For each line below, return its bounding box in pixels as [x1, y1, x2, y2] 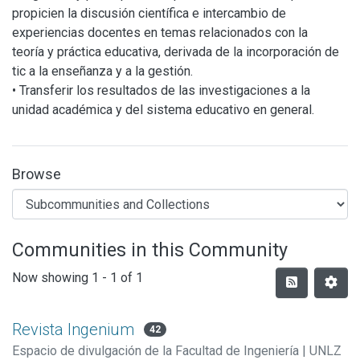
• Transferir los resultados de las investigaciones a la [12, 83, 310, 98]
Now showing [12, 269, 92, 285]
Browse [12, 166, 61, 182]
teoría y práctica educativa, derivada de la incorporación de [12, 44, 339, 59]
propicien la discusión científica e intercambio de [12, 6, 286, 21]
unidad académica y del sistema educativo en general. [12, 102, 314, 117]
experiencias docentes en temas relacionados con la [12, 25, 308, 40]
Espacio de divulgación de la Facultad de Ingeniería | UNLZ [12, 343, 342, 358]
